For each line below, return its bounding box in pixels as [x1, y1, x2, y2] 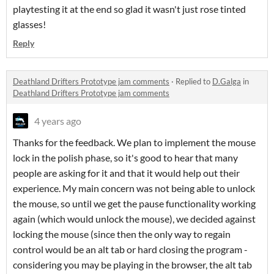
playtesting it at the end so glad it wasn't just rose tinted [13, 3, 246, 15]
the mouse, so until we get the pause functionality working [13, 198, 256, 210]
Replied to [176, 76, 212, 87]
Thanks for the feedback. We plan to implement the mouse [13, 136, 256, 149]
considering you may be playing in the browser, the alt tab [13, 259, 252, 271]
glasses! [13, 18, 46, 31]
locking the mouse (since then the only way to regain [13, 228, 231, 240]
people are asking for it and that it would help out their [13, 167, 240, 179]
